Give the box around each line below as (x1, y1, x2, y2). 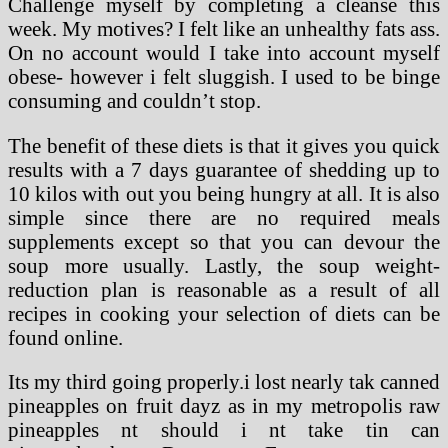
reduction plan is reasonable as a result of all (8, 277, 440, 301)
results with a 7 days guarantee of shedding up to (8, 157, 440, 181)
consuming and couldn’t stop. (8, 88, 261, 112)
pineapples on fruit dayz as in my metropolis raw (8, 394, 440, 418)
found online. (8, 325, 123, 349)
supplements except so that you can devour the (8, 229, 440, 253)
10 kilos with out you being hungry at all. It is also (8, 181, 440, 205)
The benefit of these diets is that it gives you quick (8, 133, 440, 157)
